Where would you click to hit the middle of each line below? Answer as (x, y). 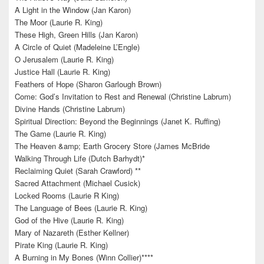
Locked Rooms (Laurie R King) (67, 196)
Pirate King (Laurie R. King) (61, 245)
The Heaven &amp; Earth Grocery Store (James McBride (112, 146)
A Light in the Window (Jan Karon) (73, 10)
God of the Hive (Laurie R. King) (69, 220)
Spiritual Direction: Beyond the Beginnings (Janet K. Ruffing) (118, 121)
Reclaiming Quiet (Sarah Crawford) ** (78, 171)
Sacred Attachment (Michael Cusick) (77, 183)
